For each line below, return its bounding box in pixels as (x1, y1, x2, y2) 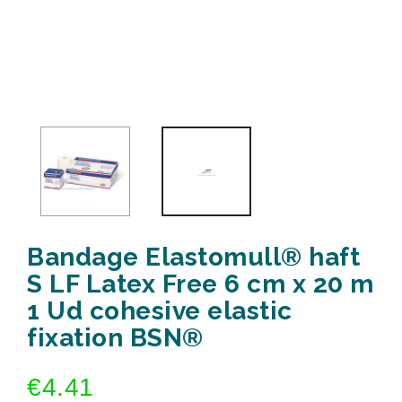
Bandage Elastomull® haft (27, 242, 360, 272)
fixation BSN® (27, 323, 204, 353)
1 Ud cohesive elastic (27, 296, 293, 326)
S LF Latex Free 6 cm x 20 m (27, 269, 374, 299)
